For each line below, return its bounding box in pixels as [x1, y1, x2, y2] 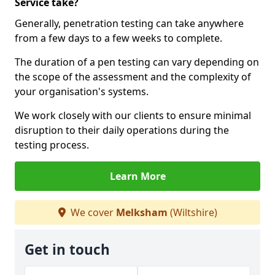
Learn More [109, 169, 166, 183]
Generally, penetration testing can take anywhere [15, 17, 244, 30]
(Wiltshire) [167, 206, 217, 219]
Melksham [115, 206, 168, 219]
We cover [68, 206, 116, 219]
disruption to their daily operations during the [15, 123, 229, 137]
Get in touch [25, 240, 110, 259]
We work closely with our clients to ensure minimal [15, 109, 251, 122]
